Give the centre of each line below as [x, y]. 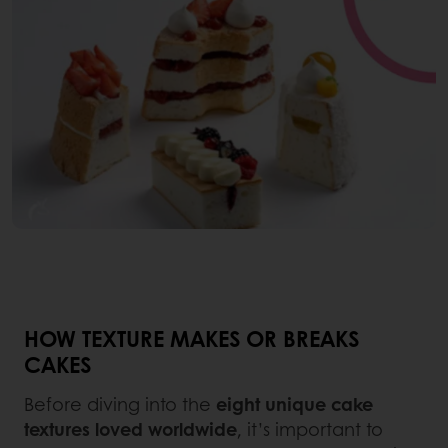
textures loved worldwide [130, 428]
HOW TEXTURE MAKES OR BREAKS [191, 337]
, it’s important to [310, 428]
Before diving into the [120, 403]
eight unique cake [294, 403]
